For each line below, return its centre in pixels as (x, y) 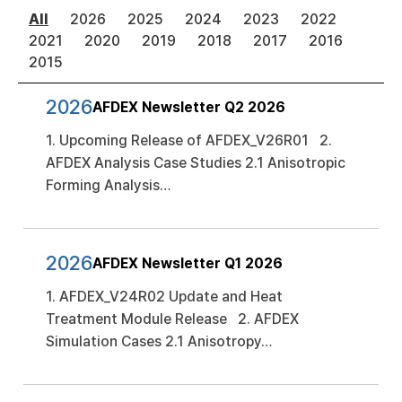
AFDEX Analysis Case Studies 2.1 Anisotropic (196, 163)
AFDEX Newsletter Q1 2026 (188, 263)
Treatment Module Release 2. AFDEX (172, 319)
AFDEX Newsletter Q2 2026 (189, 107)
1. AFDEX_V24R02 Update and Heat (164, 297)
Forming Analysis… (108, 185)
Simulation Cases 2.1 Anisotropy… (159, 341)
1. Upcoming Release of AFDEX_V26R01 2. (189, 140)
